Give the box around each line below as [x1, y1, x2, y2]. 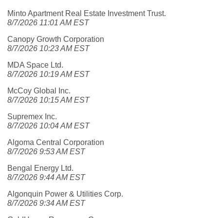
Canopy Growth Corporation [7, 35, 104, 43]
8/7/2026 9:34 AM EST [7, 199, 85, 207]
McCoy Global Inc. [7, 87, 71, 95]
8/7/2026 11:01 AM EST [7, 18, 89, 27]
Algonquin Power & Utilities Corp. [7, 190, 123, 198]
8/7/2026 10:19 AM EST [7, 70, 90, 78]
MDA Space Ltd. [7, 61, 63, 69]
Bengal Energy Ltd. [7, 164, 73, 172]
